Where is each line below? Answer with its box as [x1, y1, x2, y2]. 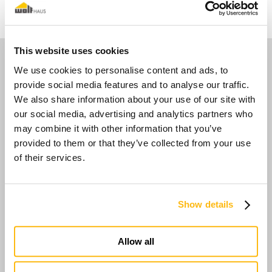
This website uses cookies [14, 46, 129, 56]
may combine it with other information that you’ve [14, 123, 222, 134]
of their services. [14, 152, 85, 163]
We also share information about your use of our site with [14, 93, 256, 104]
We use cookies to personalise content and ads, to [14, 64, 228, 75]
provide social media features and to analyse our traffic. [14, 79, 250, 90]
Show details [178, 199, 234, 210]
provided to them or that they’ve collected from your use [14, 137, 251, 148]
